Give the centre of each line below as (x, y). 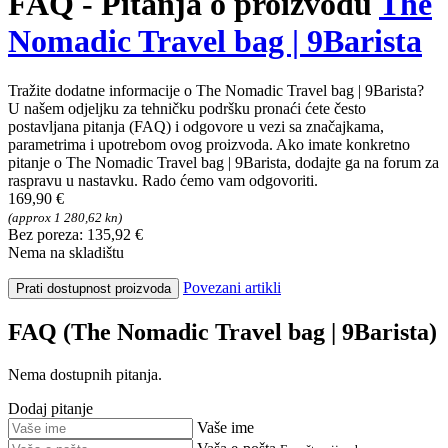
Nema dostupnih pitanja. (85, 374)
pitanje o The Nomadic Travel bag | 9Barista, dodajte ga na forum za (223, 162)
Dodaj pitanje (50, 408)
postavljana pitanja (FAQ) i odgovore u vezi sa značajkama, (196, 126)
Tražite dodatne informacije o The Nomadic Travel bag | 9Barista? (216, 90)
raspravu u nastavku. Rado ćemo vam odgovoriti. (163, 180)
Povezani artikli (232, 287)
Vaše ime (225, 427)
